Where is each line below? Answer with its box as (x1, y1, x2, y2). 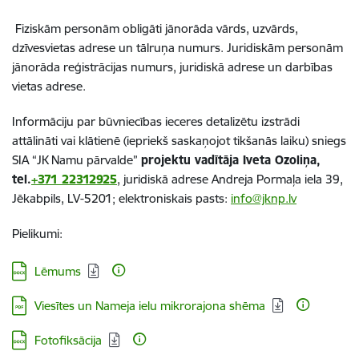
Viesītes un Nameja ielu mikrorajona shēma (34, 297, 265, 313)
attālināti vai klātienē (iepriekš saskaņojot (12, 132, 233, 148)
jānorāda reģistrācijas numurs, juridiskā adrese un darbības (12, 58, 333, 75)
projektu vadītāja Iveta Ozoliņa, (141, 151, 321, 167)
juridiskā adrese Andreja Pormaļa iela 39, (123, 171, 343, 187)
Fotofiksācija (34, 332, 102, 348)
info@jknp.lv (231, 190, 296, 206)
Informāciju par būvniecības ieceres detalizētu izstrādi (12, 113, 300, 129)
